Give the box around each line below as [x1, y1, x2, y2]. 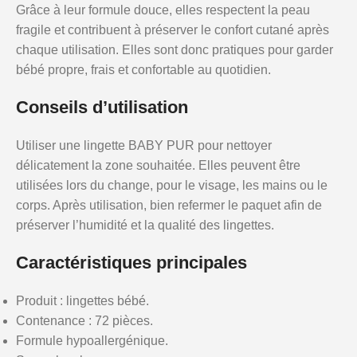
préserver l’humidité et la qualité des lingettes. [16, 218, 274, 232]
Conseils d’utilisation [16, 97, 188, 117]
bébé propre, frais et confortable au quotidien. [16, 63, 271, 76]
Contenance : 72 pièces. [16, 314, 153, 328]
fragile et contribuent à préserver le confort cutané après [16, 23, 329, 37]
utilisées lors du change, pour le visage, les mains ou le [16, 178, 328, 192]
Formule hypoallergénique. [16, 334, 168, 347]
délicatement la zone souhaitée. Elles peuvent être [16, 159, 300, 172]
